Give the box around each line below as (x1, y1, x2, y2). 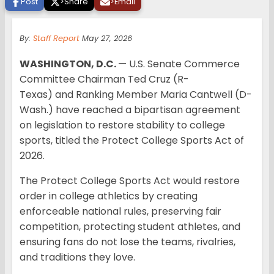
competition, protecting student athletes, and (20, 220, 240, 234)
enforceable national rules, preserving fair (20, 204, 221, 219)
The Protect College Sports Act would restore (20, 174, 240, 188)
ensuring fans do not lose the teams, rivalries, (20, 235, 235, 250)
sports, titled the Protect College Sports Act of (20, 133, 244, 148)
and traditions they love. (20, 250, 138, 265)
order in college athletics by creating (20, 189, 198, 204)
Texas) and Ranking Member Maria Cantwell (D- (20, 87, 252, 102)
